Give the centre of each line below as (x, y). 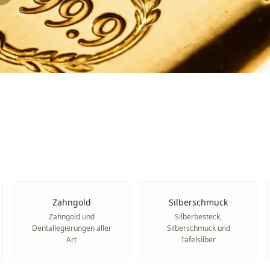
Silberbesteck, (199, 217)
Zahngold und (71, 217)
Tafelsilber (199, 240)
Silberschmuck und (198, 228)
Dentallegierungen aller (71, 228)
